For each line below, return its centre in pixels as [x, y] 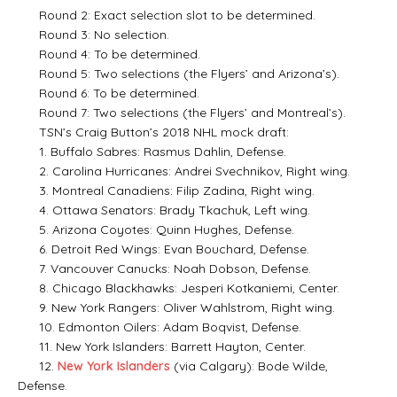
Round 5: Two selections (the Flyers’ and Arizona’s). [179, 73]
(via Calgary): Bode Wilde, [249, 366]
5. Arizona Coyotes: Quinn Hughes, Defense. [156, 229]
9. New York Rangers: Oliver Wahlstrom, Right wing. [176, 307]
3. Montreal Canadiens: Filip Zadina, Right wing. [166, 190]
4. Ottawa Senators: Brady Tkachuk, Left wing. [164, 210]
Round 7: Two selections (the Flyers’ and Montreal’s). [182, 112]
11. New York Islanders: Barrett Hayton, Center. [162, 346]
